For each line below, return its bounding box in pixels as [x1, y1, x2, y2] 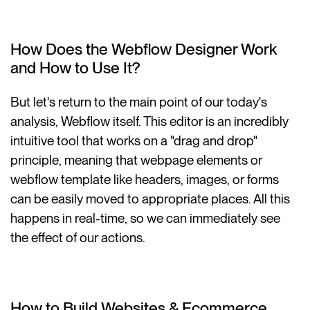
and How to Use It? [10, 57, 140, 77]
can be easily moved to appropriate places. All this [10, 191, 291, 208]
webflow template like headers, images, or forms [10, 172, 280, 188]
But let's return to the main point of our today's [10, 94, 268, 111]
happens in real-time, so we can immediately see [10, 210, 281, 227]
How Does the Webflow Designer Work [10, 39, 277, 59]
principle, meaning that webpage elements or [10, 152, 263, 169]
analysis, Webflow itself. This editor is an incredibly [10, 113, 289, 130]
